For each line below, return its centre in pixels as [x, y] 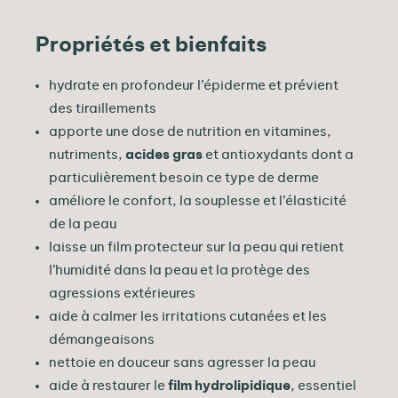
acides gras [164, 155]
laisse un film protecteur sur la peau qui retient [196, 247]
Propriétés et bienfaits [151, 46]
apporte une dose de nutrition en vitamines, [190, 131]
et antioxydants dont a [278, 155]
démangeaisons [102, 339]
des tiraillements [103, 108]
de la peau [83, 224]
